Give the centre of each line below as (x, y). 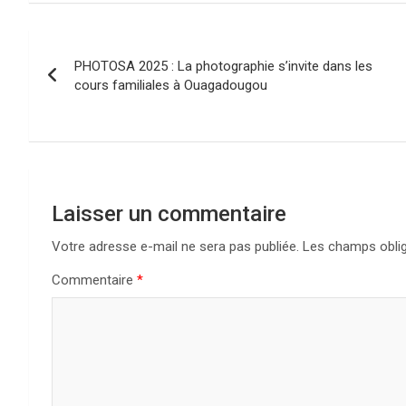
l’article (76, 121)
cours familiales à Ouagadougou (171, 85)
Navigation (97, 47)
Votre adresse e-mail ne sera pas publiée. (175, 246)
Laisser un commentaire (169, 213)
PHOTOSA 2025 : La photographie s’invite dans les (223, 66)
